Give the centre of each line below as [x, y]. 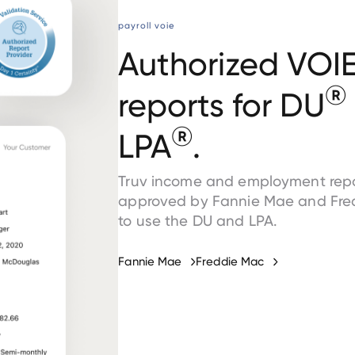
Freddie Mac [230, 262]
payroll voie [147, 25]
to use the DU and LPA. [198, 221]
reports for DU [222, 105]
